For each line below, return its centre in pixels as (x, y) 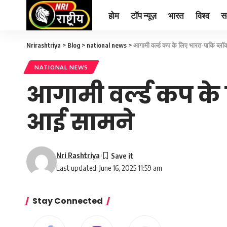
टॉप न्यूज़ (144, 15)
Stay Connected (68, 201)
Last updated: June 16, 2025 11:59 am (109, 168)
